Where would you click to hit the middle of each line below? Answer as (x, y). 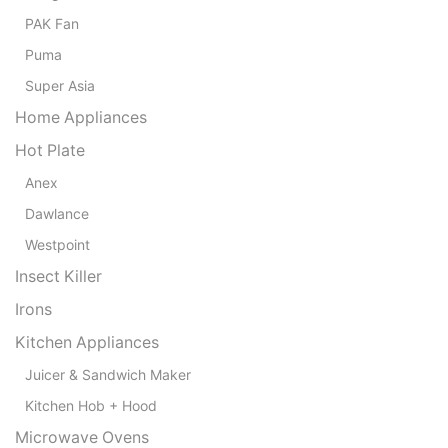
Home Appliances (81, 117)
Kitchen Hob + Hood (91, 405)
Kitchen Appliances (87, 342)
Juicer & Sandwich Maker (108, 374)
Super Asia (60, 85)
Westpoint (57, 244)
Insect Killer (58, 276)
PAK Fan (52, 23)
